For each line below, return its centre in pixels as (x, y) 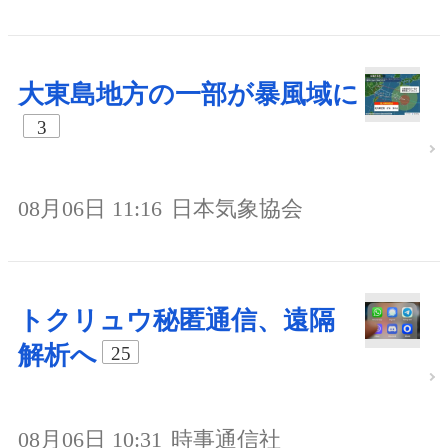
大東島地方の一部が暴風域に (188, 94)
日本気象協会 (237, 208)
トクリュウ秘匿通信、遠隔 (176, 320)
